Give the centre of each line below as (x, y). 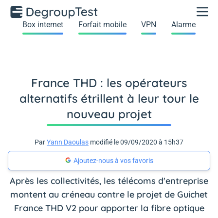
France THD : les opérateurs (109, 83)
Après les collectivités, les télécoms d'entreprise (109, 181)
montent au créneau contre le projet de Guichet (109, 194)
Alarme (183, 25)
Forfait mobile (102, 25)
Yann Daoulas (68, 142)
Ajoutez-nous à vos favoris (113, 161)
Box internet (43, 25)
